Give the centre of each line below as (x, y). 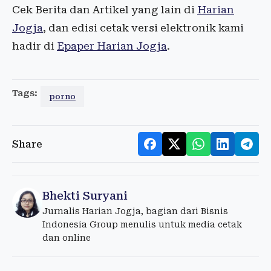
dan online (67, 238)
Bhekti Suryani (85, 196)
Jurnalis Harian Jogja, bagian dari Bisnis (135, 211)
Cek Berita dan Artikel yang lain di (105, 10)
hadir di (34, 46)
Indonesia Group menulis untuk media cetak (142, 224)
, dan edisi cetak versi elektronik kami (143, 28)
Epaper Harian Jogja (112, 46)
